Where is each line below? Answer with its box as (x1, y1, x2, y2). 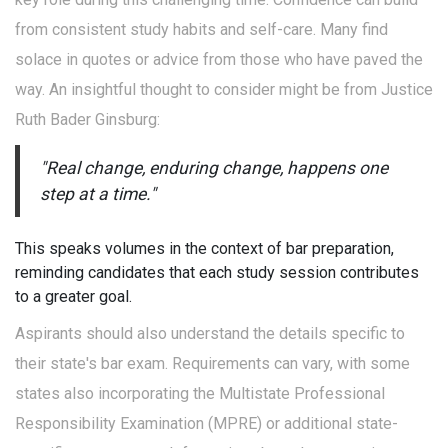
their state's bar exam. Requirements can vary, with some (15, 354, 410, 374)
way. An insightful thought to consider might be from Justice (15, 80, 433, 100)
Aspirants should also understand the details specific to (15, 324, 405, 344)
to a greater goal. (15, 287, 132, 307)
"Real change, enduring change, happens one (40, 158, 388, 179)
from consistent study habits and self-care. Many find (15, 20, 388, 40)
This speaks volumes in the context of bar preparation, (15, 239, 394, 259)
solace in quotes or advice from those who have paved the (15, 50, 423, 70)
